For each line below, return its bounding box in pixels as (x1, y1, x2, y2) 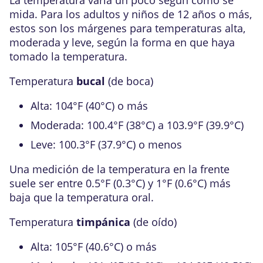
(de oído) (130, 215, 177, 229)
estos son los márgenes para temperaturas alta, (9, 21, 245, 35)
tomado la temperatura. (9, 49, 127, 63)
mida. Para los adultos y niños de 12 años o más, (9, 7, 252, 21)
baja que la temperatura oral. (9, 190, 154, 204)
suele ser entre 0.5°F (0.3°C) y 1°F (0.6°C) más (9, 176, 231, 190)
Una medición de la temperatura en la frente (9, 162, 230, 176)
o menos (136, 137, 182, 151)
